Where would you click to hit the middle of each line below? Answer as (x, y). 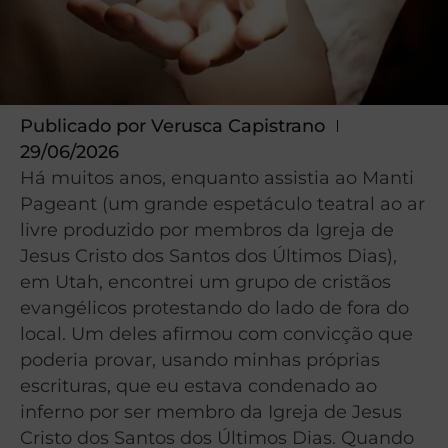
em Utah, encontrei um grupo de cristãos (205, 282)
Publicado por (83, 126)
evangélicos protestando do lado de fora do (214, 308)
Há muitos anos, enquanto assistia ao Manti (217, 178)
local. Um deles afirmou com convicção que (216, 334)
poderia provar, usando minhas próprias (200, 360)
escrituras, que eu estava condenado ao (198, 386)
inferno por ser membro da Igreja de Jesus (211, 412)
